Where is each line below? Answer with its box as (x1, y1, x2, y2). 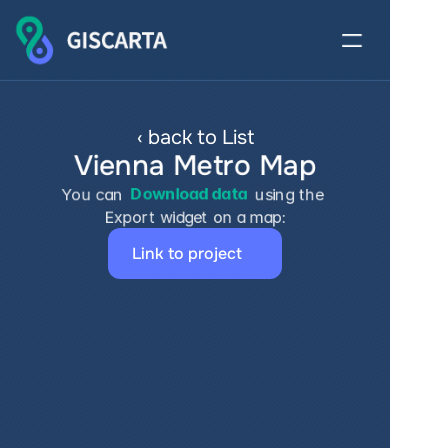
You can (61, 184, 128, 204)
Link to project (132, 243, 242, 264)
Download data (130, 184, 248, 204)
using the (250, 184, 324, 204)
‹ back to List (136, 125, 254, 150)
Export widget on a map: (104, 207, 286, 227)
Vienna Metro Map (74, 148, 316, 184)
